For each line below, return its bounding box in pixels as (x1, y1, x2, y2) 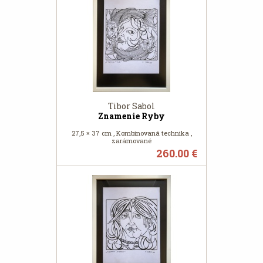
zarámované (112, 136, 151, 145)
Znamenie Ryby (98, 110, 165, 122)
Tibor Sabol (108, 100, 155, 112)
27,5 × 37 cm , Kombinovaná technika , (71, 129, 192, 137)
